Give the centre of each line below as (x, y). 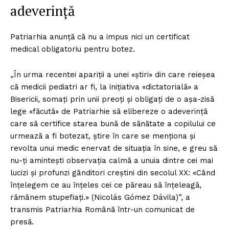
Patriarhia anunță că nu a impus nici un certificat (100, 37)
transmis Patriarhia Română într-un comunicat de (102, 210)
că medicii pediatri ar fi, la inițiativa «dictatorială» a (104, 87)
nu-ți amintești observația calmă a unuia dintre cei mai (112, 161)
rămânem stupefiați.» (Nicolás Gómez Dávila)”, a (100, 198)
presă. (22, 222)
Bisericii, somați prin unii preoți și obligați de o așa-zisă (112, 99)
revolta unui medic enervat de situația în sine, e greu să (114, 148)
